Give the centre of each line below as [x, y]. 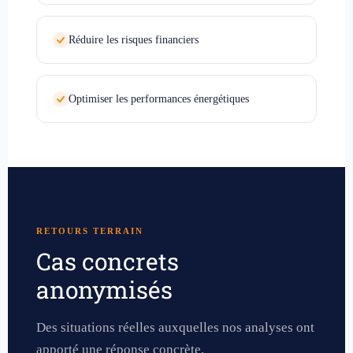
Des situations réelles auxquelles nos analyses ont [175, 327]
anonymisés [104, 289]
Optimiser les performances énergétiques [159, 98]
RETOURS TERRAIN [90, 230]
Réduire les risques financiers [134, 39]
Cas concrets [108, 261]
